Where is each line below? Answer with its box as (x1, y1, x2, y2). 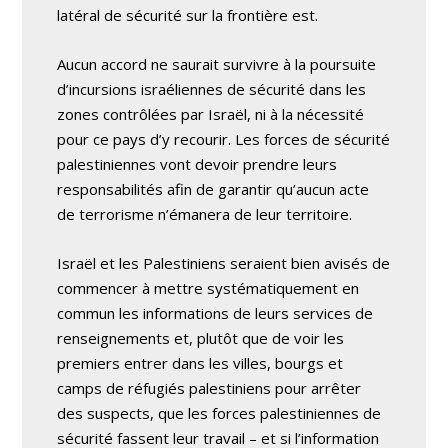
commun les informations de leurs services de (57, 302, 374, 323)
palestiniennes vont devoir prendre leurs (57, 153, 338, 174)
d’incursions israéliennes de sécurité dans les (57, 78, 367, 99)
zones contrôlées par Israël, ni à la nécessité (57, 103, 365, 124)
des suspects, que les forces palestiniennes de (57, 402, 382, 423)
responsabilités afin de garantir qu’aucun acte (57, 178, 370, 199)
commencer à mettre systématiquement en (57, 277, 360, 298)
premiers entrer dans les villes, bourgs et (57, 352, 344, 373)
